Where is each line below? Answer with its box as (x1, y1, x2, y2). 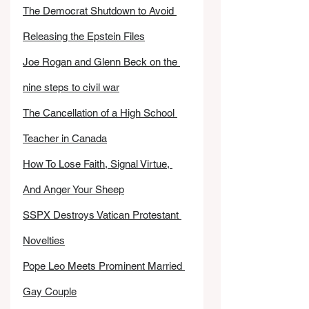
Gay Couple (23, 286, 77, 297)
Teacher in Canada (23, 132, 107, 144)
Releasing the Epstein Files (23, 30, 145, 42)
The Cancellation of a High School (23, 107, 177, 119)
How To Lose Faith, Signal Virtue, (23, 158, 172, 170)
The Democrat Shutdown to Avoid (23, 5, 177, 17)
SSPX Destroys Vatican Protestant (23, 209, 181, 221)
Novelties (23, 235, 65, 246)
